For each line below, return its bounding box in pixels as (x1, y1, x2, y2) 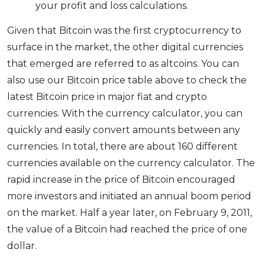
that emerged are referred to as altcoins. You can (7, 58, 239, 70)
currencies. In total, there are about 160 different (7, 141, 238, 153)
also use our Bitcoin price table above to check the (7, 75, 247, 86)
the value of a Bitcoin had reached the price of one (7, 224, 247, 235)
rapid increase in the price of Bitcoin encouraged (7, 174, 235, 186)
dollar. (7, 240, 37, 252)
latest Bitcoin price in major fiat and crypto (7, 91, 207, 103)
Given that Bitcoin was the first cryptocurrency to (7, 25, 241, 37)
